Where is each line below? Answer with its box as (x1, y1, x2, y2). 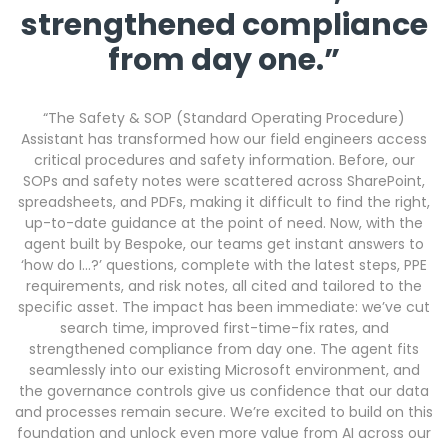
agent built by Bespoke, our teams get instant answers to (24, 233, 424, 254)
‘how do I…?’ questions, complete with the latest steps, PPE (21, 254, 427, 275)
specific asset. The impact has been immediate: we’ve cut (18, 296, 430, 317)
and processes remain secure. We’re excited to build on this (15, 401, 433, 422)
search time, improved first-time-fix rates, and (59, 317, 389, 338)
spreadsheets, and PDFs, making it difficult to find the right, (18, 191, 430, 212)
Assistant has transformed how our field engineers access (21, 128, 427, 149)
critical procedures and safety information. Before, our (33, 149, 415, 170)
